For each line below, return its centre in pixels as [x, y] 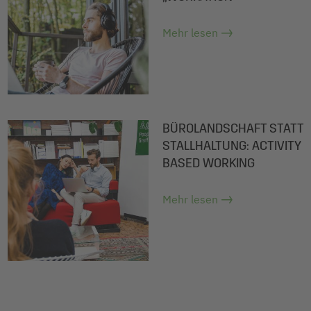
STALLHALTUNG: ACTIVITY [232, 145]
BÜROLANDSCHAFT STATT [233, 128]
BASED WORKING [209, 163]
